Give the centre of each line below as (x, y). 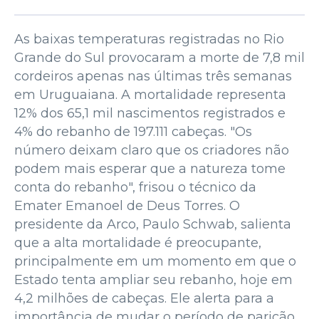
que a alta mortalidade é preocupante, (138, 242)
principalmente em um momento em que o (155, 261)
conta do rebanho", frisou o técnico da (135, 187)
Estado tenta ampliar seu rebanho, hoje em (153, 279)
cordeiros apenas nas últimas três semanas (153, 76)
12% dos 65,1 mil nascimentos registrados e (150, 113)
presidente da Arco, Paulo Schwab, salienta (153, 224)
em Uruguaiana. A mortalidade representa (150, 94)
